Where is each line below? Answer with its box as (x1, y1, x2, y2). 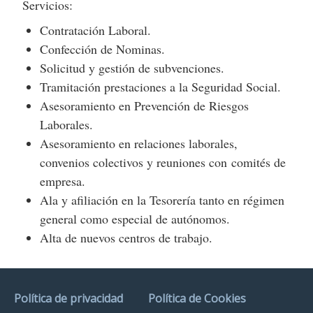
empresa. (40, 173, 86, 189)
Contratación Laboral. (40, 22, 152, 38)
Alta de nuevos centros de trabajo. (40, 229, 213, 246)
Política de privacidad (14, 291, 123, 306)
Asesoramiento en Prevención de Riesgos (40, 97, 249, 114)
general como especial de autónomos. (40, 210, 231, 227)
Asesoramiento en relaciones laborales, (40, 135, 238, 152)
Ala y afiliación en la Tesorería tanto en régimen (40, 191, 285, 208)
